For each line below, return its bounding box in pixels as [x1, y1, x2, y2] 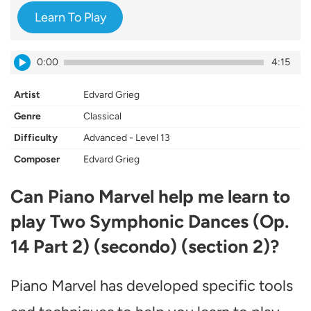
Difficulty [14, 132, 58, 144]
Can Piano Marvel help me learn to [10, 185, 290, 208]
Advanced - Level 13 [83, 132, 170, 144]
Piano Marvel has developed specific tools [10, 276, 293, 295]
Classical [83, 110, 121, 122]
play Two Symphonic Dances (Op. [10, 210, 289, 233]
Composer [14, 153, 60, 165]
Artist [14, 89, 40, 101]
